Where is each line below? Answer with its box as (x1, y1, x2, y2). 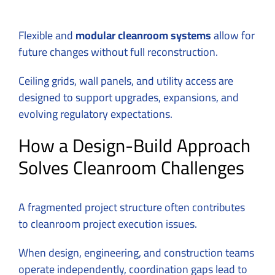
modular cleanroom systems (76, 25, 211, 46)
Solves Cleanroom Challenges (18, 150, 244, 185)
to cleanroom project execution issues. (18, 214, 199, 234)
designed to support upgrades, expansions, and (18, 87, 239, 108)
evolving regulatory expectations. (18, 104, 172, 125)
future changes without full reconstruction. (18, 42, 220, 63)
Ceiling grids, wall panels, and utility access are (18, 71, 233, 91)
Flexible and (18, 25, 76, 46)
